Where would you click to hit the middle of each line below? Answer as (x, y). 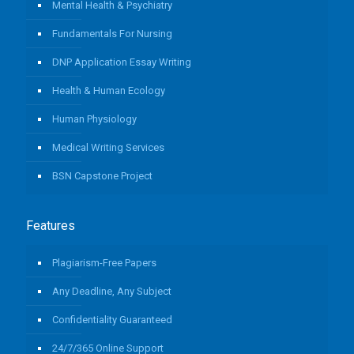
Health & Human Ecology (109, 90)
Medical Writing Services (108, 147)
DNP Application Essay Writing (122, 62)
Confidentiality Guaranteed (112, 319)
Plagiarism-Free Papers (104, 262)
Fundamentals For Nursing (112, 33)
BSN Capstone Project (102, 175)
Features (51, 225)
